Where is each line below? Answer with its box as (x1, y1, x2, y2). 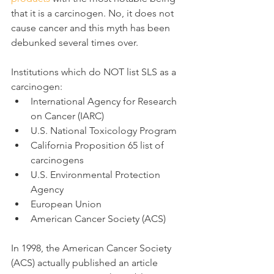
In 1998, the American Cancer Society (11, 242, 174, 254)
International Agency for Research (31, 95, 179, 108)
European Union (31, 198, 102, 210)
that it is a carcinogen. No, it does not (11, 7, 176, 20)
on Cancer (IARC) (31, 110, 104, 122)
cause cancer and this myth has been (11, 22, 172, 34)
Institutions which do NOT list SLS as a (11, 66, 179, 78)
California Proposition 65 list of (31, 139, 166, 152)
